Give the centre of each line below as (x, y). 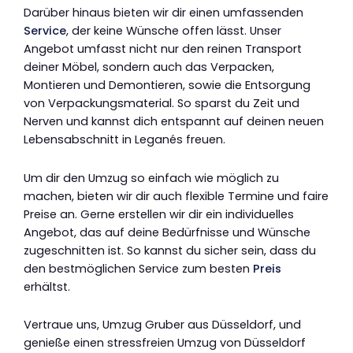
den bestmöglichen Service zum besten (138, 268)
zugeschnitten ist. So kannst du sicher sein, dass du (170, 250)
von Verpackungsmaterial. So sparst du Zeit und (162, 104)
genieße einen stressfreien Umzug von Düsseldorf (165, 343)
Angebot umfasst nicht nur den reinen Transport (163, 49)
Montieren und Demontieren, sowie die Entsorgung (167, 85)
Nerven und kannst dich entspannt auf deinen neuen (174, 122)
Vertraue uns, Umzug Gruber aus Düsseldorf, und (162, 325)
